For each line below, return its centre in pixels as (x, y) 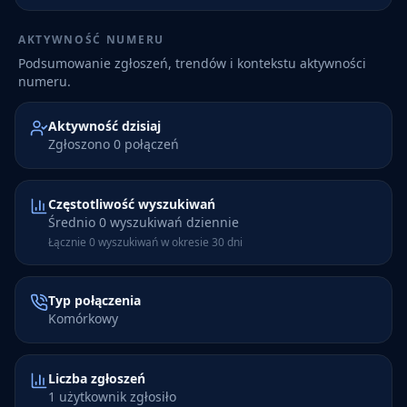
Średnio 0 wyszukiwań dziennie (144, 222)
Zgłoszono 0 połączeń (114, 144)
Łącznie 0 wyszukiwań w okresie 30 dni (145, 242)
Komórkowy (83, 318)
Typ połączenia (94, 300)
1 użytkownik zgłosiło (112, 397)
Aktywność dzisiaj (104, 126)
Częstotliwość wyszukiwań (132, 204)
